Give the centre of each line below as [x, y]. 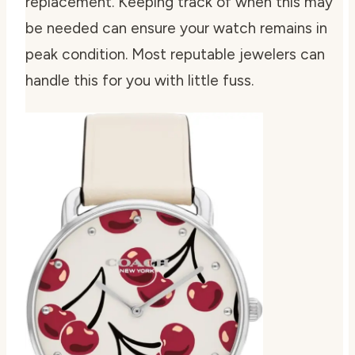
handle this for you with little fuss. [139, 80]
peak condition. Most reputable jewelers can [175, 54]
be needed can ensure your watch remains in [176, 28]
